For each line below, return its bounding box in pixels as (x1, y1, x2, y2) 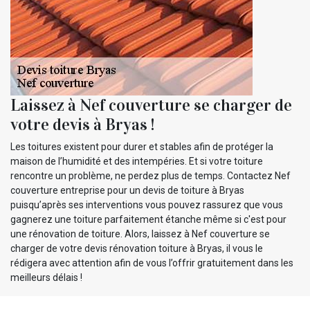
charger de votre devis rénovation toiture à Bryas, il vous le (10, 242, 263, 254)
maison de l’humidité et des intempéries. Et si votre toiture (10, 155, 263, 167)
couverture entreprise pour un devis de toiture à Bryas (10, 184, 244, 196)
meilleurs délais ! (10, 271, 82, 283)
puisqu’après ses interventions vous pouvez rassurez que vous (10, 199, 283, 210)
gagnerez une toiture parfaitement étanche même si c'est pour (10, 213, 286, 225)
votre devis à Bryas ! (10, 113, 154, 135)
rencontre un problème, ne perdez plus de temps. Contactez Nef (10, 170, 291, 181)
